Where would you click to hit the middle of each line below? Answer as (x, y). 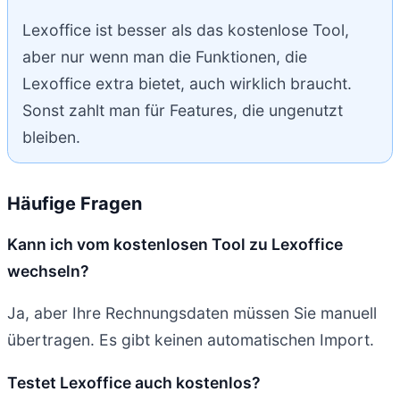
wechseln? (48, 271)
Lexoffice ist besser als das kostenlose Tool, (186, 29)
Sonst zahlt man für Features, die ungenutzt (183, 110)
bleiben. (51, 137)
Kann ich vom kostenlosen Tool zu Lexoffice (175, 244)
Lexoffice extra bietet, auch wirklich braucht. (187, 83)
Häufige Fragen (75, 204)
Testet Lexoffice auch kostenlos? (134, 383)
